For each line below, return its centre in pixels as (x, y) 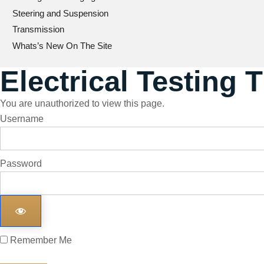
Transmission (38, 29)
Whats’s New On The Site (62, 45)
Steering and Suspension (60, 13)
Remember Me (40, 240)
